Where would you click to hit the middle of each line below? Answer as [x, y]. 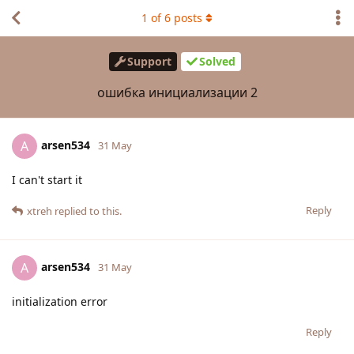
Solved [217, 62]
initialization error [60, 301]
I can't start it [47, 179]
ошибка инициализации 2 [177, 92]
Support [149, 62]
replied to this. [87, 211]
